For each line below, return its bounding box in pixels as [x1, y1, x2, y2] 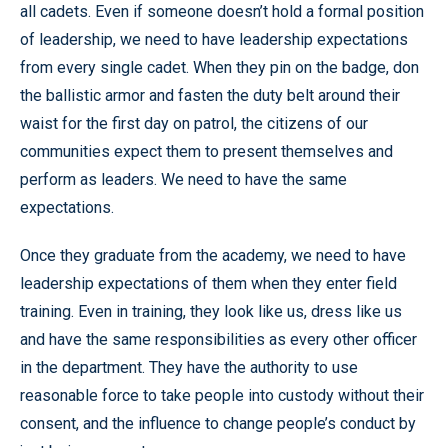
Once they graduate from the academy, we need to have [20, 245, 406, 265]
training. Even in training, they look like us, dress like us [20, 301, 402, 321]
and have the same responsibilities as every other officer [20, 329, 417, 349]
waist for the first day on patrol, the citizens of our [20, 113, 368, 133]
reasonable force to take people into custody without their [20, 385, 424, 405]
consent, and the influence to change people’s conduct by [20, 413, 416, 433]
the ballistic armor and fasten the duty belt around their [20, 85, 400, 105]
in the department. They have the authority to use [20, 357, 358, 377]
